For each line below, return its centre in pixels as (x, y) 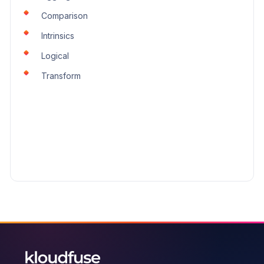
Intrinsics (58, 35)
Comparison (65, 15)
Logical (55, 55)
